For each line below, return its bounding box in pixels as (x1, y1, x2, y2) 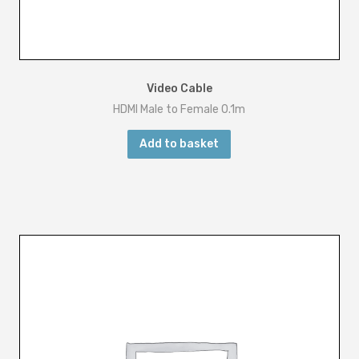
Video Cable (146, 82, 212, 95)
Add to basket (139, 137, 220, 151)
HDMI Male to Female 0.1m (113, 103, 246, 116)
